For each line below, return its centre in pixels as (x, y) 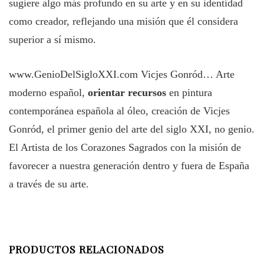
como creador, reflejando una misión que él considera (123, 21)
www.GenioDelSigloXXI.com (73, 74)
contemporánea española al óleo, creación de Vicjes (119, 111)
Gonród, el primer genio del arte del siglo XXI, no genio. (132, 129)
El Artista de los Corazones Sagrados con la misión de (125, 147)
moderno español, (48, 93)
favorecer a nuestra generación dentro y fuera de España (129, 166)
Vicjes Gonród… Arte (186, 74)
